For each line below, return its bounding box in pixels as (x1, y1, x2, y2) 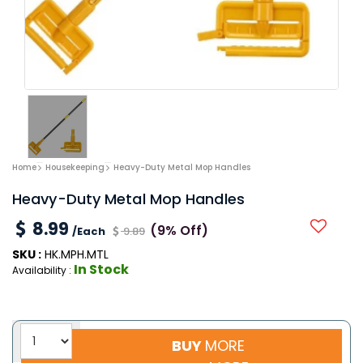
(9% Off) (150, 221, 208, 241)
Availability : (12, 263, 74, 278)
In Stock (74, 260, 129, 280)
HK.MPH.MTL (41, 246, 109, 263)
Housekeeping (45, 160, 105, 173)
